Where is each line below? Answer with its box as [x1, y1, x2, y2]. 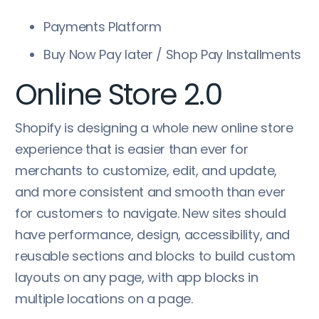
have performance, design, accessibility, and [15, 225, 290, 244]
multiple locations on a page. [15, 289, 193, 308]
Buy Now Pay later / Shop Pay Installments [43, 45, 301, 63]
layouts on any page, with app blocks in [15, 268, 258, 286]
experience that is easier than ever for [15, 140, 249, 158]
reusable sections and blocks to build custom [15, 246, 296, 265]
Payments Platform [43, 17, 162, 36]
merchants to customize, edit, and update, [15, 161, 277, 179]
